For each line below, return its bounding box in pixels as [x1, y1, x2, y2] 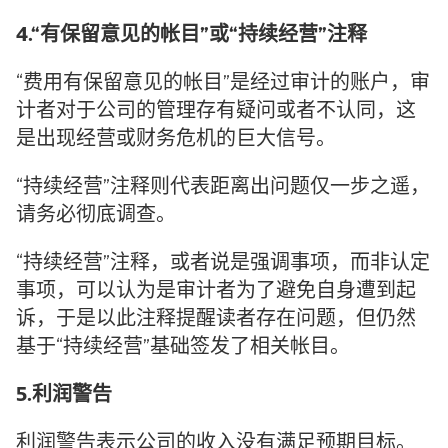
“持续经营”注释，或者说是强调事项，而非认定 [16, 254, 430, 275]
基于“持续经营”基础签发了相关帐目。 [16, 338, 350, 359]
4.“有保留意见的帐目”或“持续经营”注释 [16, 26, 367, 47]
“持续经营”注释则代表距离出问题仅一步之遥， [16, 178, 430, 199]
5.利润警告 [16, 386, 112, 407]
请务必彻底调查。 [16, 206, 176, 227]
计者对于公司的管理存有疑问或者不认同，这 [16, 102, 416, 123]
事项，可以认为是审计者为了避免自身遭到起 [16, 282, 416, 303]
